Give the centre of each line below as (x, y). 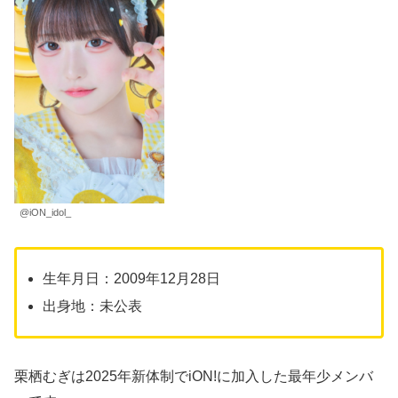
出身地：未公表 (93, 306)
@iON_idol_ (45, 213)
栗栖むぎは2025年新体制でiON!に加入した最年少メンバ (194, 377)
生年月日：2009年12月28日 (132, 279)
